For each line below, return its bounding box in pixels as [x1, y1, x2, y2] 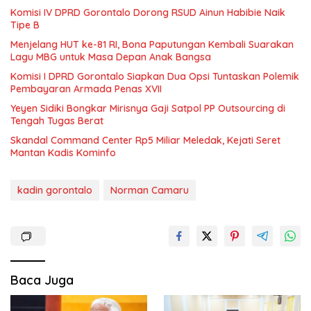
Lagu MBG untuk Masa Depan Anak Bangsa [10, 50, 211, 63]
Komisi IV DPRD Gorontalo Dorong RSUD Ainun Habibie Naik [10, 6, 285, 19]
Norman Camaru [110, 183, 189, 196]
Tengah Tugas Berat [10, 114, 103, 127]
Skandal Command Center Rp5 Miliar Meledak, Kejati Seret [10, 133, 280, 146]
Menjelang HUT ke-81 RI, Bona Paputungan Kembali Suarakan [10, 37, 294, 51]
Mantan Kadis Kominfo [10, 146, 116, 159]
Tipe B [10, 18, 40, 31]
